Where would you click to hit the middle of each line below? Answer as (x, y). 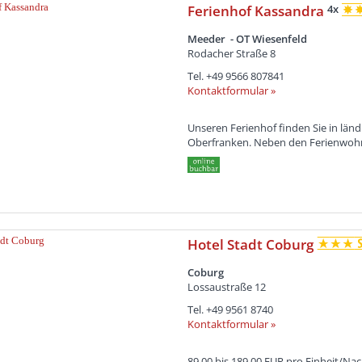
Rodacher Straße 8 (231, 53)
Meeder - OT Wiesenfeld (247, 38)
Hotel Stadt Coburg (252, 245)
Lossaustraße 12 (226, 287)
